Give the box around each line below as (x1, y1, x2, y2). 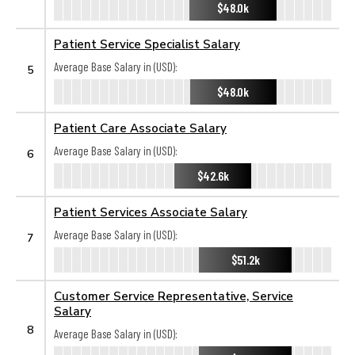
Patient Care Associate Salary (54, 120, 227, 135)
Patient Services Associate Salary (54, 204, 247, 219)
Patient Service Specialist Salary (54, 36, 240, 51)
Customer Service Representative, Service (54, 288, 293, 303)
